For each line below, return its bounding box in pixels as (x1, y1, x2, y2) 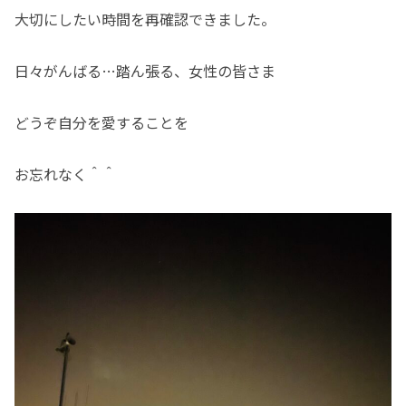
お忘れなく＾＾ (14, 162, 116, 185)
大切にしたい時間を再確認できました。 (14, 8, 275, 31)
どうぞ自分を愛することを (14, 111, 188, 133)
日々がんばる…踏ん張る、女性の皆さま (14, 60, 275, 82)
